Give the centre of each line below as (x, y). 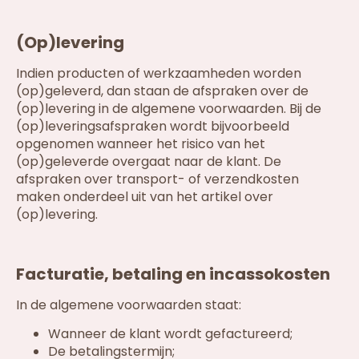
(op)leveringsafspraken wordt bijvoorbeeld (153, 126)
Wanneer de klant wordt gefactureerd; (170, 334)
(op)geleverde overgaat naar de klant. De (149, 161)
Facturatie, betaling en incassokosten (173, 274)
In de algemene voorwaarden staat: (129, 305)
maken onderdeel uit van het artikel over (145, 196)
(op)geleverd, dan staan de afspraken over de (162, 91)
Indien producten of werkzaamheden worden (159, 73)
